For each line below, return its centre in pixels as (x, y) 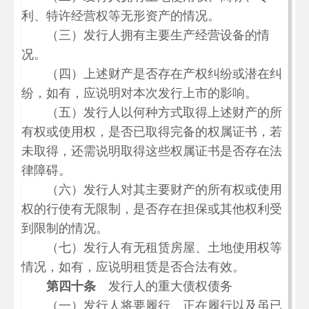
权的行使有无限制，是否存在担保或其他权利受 (152, 209)
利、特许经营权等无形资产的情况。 (121, 16)
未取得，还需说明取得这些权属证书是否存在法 (152, 151)
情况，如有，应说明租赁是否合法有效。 (133, 267)
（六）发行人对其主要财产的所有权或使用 (152, 190)
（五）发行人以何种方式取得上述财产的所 (152, 112)
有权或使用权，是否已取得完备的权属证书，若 (152, 132)
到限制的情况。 (65, 228)
